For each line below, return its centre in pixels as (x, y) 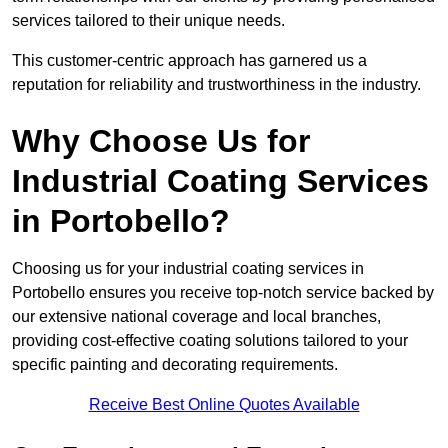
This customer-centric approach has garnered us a (189, 61)
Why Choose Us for (161, 141)
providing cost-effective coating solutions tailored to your (210, 341)
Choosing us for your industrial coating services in (188, 269)
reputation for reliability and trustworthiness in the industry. (216, 85)
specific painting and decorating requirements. (175, 365)
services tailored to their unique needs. (150, 21)
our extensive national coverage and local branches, (196, 317)
